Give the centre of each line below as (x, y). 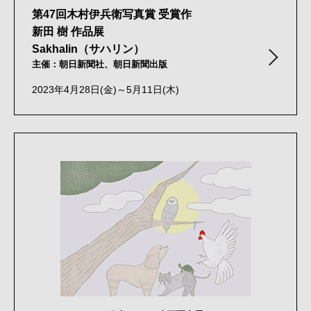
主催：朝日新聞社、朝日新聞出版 (100, 64)
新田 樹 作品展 (68, 31)
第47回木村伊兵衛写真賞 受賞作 (112, 14)
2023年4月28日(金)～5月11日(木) (106, 90)
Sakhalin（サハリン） (88, 49)
